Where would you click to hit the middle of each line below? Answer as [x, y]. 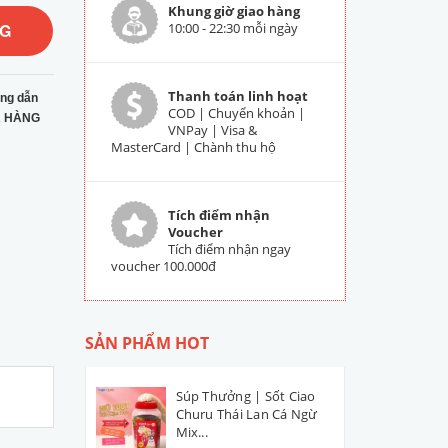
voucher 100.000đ [163, 266]
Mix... [191, 432]
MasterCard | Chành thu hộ [193, 147]
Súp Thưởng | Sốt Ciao [245, 396]
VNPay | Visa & [212, 130]
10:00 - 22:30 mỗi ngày [232, 28]
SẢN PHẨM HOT [147, 343]
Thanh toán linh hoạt [237, 96]
